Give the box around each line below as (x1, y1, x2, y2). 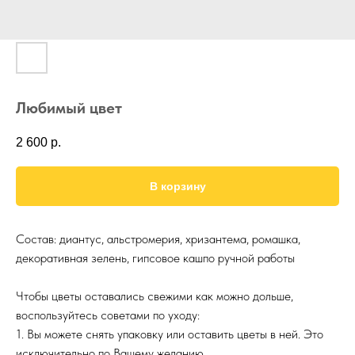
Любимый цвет (16, 98, 122, 117)
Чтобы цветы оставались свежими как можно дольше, (16, 288, 293, 304)
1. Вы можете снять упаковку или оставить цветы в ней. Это (16, 326, 323, 342)
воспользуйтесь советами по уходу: (16, 307, 200, 323)
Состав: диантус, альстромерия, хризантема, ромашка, (16, 231, 300, 247)
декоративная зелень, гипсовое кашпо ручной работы (16, 250, 295, 266)
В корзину (149, 180, 206, 193)
